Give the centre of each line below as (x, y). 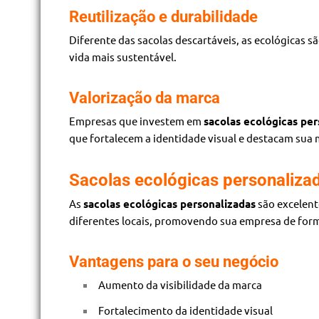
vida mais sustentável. (123, 56)
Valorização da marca (145, 98)
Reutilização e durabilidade (163, 16)
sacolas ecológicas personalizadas (169, 203)
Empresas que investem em (136, 120)
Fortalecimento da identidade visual (185, 310)
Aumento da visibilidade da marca (180, 284)
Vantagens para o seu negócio (174, 261)
